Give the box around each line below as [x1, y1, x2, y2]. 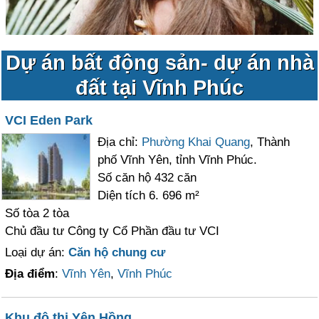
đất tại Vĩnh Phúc [75, 76, 244, 99]
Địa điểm [5, 267, 56, 281]
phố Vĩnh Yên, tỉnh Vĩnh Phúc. [98, 153, 258, 167]
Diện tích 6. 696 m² [98, 189, 200, 202]
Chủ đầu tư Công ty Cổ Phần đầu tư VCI [5, 224, 220, 238]
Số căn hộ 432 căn [98, 171, 197, 184]
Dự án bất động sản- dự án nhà [5, 51, 314, 74]
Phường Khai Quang [142, 135, 251, 149]
